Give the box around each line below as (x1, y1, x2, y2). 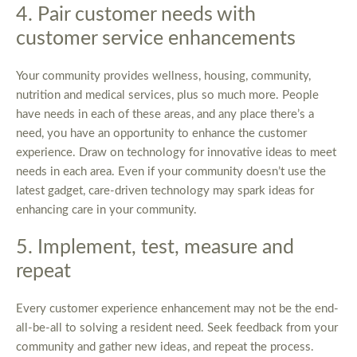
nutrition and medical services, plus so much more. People (16, 89, 319, 102)
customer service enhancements (16, 29, 296, 49)
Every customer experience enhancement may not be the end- (16, 303, 339, 316)
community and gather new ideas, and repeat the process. (16, 341, 314, 354)
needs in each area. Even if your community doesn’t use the (16, 166, 326, 178)
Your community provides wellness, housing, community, (16, 70, 311, 83)
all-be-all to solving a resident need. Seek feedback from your (16, 322, 338, 335)
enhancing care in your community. (16, 204, 197, 217)
